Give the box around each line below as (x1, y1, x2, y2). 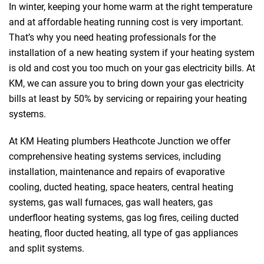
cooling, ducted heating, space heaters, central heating (9, 181, 233, 193)
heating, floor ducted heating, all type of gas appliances (9, 227, 238, 239)
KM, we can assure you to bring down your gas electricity (9, 78, 244, 90)
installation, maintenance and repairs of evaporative (9, 166, 225, 178)
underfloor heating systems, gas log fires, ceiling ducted (9, 212, 239, 224)
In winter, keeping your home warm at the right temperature (9, 1, 252, 13)
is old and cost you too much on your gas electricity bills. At (9, 62, 255, 74)
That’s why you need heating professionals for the (9, 32, 216, 44)
